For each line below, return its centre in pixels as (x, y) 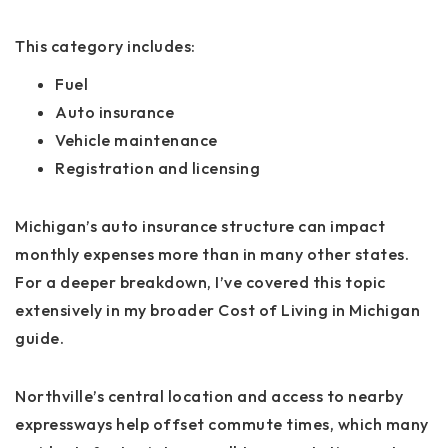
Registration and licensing (157, 167)
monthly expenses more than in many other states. (212, 253)
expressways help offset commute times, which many (222, 423)
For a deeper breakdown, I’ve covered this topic (200, 281)
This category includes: (105, 45)
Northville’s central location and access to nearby (209, 395)
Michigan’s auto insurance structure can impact (200, 225)
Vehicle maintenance (136, 139)
